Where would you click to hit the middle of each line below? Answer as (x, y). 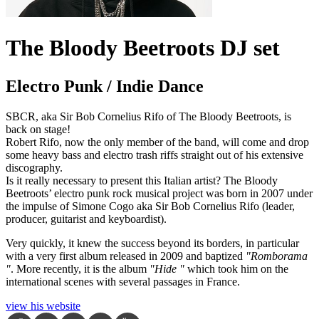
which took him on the (236, 268)
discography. (34, 167)
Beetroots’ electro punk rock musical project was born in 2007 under (159, 193)
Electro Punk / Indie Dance (105, 86)
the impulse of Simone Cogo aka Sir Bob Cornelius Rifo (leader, (150, 206)
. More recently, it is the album (80, 268)
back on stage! (38, 129)
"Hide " (167, 268)
